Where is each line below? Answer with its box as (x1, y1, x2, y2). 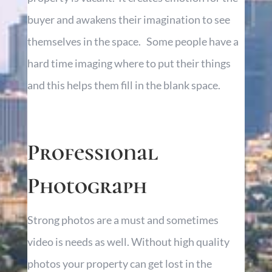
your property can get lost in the (60, 257, 212, 271)
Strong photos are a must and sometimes (27, 213, 219, 227)
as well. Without (92, 235, 174, 249)
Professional (27, 139, 158, 167)
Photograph (27, 172, 147, 200)
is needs (55, 235, 93, 249)
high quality (173, 235, 229, 249)
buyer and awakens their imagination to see (27, 13, 230, 27)
